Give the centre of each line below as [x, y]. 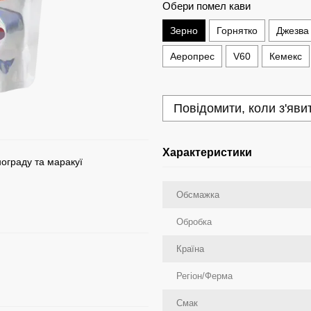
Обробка [194, 222]
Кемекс [286, 56]
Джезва [293, 31]
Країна [190, 249]
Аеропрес [192, 56]
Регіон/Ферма [204, 276]
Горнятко [237, 31]
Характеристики [207, 152]
